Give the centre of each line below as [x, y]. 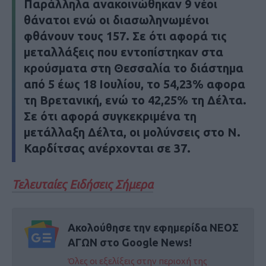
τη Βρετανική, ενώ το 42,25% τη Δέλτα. [135, 100]
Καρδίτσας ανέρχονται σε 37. [107, 148]
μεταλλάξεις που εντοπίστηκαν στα [123, 52]
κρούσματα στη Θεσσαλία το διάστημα [134, 68]
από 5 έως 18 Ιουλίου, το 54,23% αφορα [134, 84]
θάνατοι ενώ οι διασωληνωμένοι [116, 20]
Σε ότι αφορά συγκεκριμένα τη [110, 116]
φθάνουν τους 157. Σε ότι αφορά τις [125, 36]
